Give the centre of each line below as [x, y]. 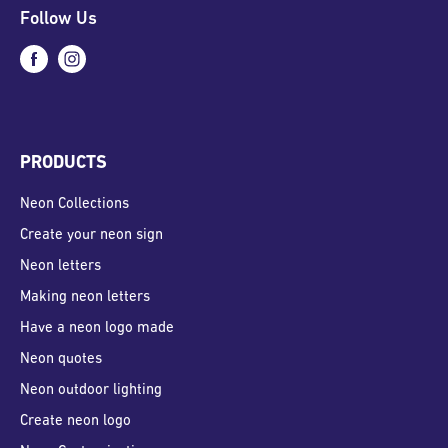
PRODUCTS [63, 164]
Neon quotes [61, 360]
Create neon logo [75, 422]
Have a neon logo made [97, 329]
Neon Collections [74, 205]
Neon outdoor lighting [91, 391]
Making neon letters [85, 298]
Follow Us [58, 19]
